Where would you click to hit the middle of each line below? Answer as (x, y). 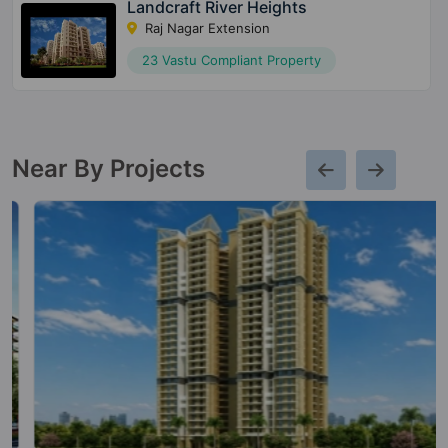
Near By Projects (108, 168)
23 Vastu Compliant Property (231, 59)
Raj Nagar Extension (205, 27)
